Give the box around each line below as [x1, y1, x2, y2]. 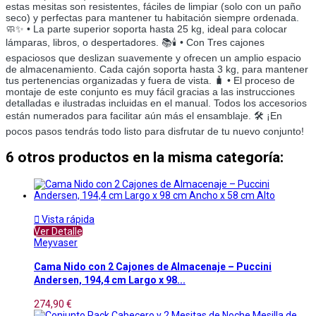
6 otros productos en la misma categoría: [6, 149, 284, 166]
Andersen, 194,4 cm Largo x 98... [34, 274, 186, 286]
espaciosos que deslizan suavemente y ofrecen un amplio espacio [6, 51, 301, 63]
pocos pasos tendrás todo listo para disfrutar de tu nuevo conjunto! [6, 125, 304, 137]
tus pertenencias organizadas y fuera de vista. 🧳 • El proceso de [6, 74, 295, 86]
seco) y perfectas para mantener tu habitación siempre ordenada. [6, 11, 299, 23]
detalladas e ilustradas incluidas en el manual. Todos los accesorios [6, 97, 307, 109]
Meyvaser [34, 236, 78, 248]
